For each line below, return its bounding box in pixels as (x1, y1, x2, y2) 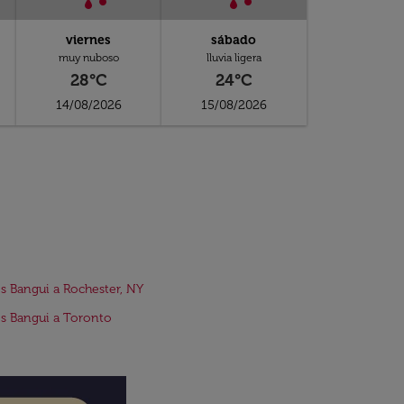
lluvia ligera (206, 51, 262, 64)
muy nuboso (58, 51, 119, 64)
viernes (66, 32, 112, 48)
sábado (211, 32, 257, 48)
